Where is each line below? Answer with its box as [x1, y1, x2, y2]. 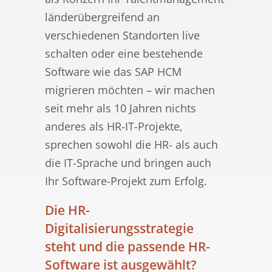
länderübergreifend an [45, 10, 160, 25]
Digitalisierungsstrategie [45, 220, 194, 237]
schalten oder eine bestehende [45, 46, 203, 61]
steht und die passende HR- [45, 238, 210, 256]
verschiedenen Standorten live [45, 28, 200, 43]
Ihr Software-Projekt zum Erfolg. [45, 174, 207, 189]
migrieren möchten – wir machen [45, 83, 215, 98]
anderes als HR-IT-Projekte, [45, 119, 183, 134]
